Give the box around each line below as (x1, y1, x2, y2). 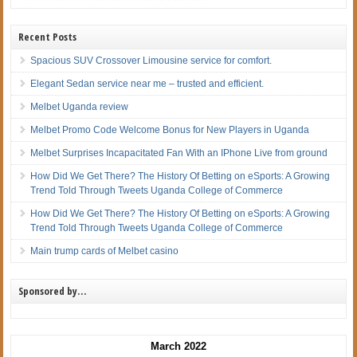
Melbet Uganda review (30, 100, 129, 112)
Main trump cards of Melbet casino (30, 245, 179, 257)
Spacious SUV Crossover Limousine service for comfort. (30, 54, 273, 66)
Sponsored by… (18, 283, 87, 298)
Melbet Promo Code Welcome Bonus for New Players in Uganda (30, 124, 310, 135)
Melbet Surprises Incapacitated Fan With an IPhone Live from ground (30, 147, 328, 159)
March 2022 (150, 339, 206, 352)
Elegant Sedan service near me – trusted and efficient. (30, 77, 265, 89)
